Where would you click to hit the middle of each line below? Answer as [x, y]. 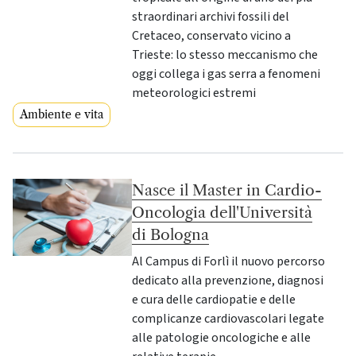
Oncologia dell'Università [222, 212]
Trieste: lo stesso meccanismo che [225, 54]
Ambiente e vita [62, 114]
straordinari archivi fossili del [211, 16]
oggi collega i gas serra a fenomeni [226, 74]
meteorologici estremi [194, 93]
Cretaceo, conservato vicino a [212, 35]
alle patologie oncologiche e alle [222, 337]
